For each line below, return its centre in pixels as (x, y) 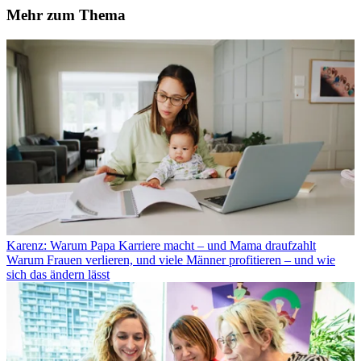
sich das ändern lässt (58, 274)
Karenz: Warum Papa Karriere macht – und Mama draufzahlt (161, 245)
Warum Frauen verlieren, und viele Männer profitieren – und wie (171, 259)
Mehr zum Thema (66, 15)
